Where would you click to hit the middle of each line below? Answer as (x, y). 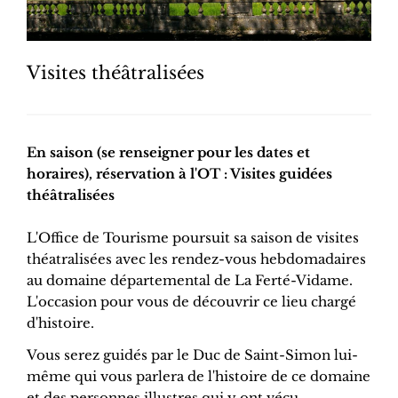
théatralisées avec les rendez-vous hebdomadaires (196, 259)
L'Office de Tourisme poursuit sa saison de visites (193, 238)
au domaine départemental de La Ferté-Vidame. (190, 281)
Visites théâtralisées (115, 73)
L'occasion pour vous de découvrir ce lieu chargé (191, 302)
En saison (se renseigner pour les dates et (168, 153)
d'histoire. (62, 323)
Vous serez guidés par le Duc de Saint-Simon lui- (192, 355)
